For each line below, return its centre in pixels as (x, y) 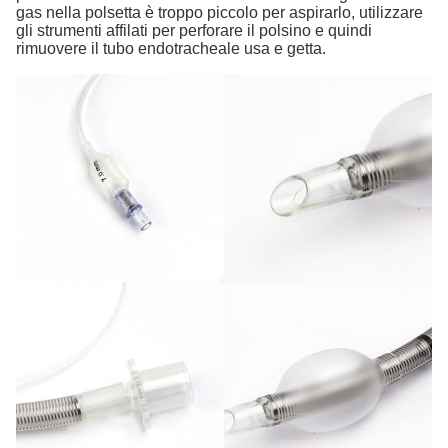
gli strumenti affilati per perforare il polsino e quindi (194, 31)
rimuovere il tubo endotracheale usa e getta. (171, 49)
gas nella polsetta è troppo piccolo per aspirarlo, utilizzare (219, 13)
